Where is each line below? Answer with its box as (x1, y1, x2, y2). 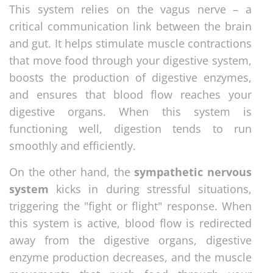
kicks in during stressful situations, (49, 181, 252, 196)
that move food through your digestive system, (9, 52, 252, 68)
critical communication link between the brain (9, 18, 252, 34)
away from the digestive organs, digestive (9, 232, 252, 247)
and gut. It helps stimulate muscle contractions (9, 35, 252, 51)
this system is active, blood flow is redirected (9, 215, 252, 230)
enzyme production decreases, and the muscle (9, 249, 252, 264)
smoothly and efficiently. (9, 138, 136, 153)
